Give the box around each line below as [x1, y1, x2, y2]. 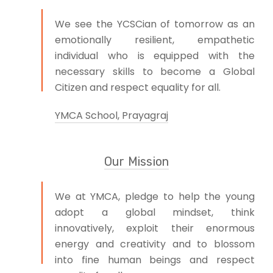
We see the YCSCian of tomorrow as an [55, 16, 255, 31]
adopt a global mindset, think [55, 205, 255, 219]
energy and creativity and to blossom [55, 236, 255, 251]
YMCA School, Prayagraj [55, 108, 168, 122]
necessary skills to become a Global [55, 64, 255, 79]
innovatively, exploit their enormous [55, 221, 255, 235]
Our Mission [104, 154, 169, 169]
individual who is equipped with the [55, 48, 255, 63]
